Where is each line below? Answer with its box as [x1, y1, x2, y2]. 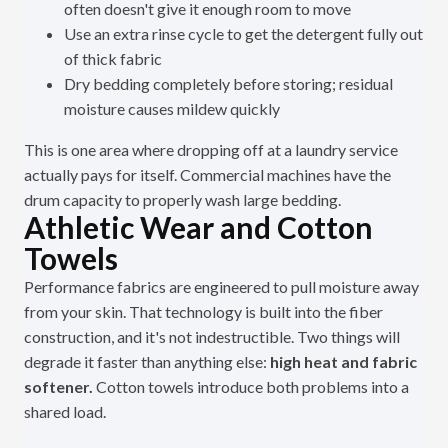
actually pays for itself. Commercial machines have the [24, 165, 391, 185]
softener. [24, 377, 93, 397]
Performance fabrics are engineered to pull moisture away [24, 277, 419, 297]
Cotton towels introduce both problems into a [93, 377, 409, 397]
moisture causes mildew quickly [64, 99, 280, 119]
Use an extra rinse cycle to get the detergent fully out [64, 24, 423, 44]
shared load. [24, 402, 106, 422]
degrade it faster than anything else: [24, 352, 270, 372]
